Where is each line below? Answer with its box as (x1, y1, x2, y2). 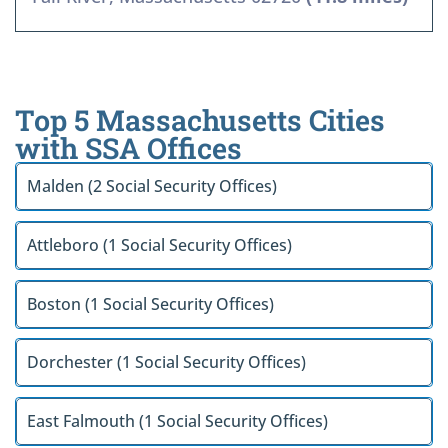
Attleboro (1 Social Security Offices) (27, 233, 292, 256)
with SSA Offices (15, 129, 242, 168)
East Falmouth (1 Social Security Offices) (27, 409, 328, 432)
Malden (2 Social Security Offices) (27, 175, 277, 198)
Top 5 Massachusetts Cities (15, 101, 385, 140)
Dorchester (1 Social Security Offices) (27, 351, 306, 374)
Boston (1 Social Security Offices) (27, 292, 274, 315)
